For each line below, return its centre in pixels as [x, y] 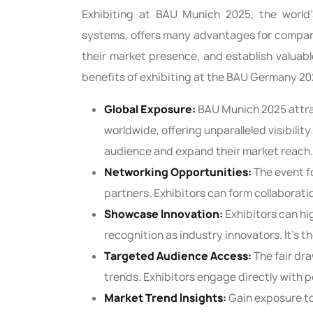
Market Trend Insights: [166, 298]
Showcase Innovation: [165, 214]
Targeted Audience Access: [178, 256]
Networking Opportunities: [179, 173]
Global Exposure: [150, 110]
